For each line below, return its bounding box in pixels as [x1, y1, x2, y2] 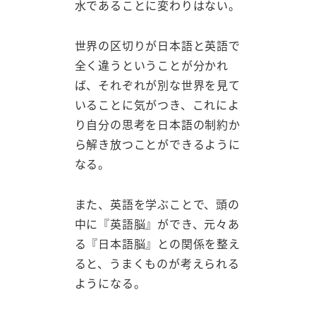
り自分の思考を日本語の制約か [74, 115, 241, 133]
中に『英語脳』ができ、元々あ [74, 214, 240, 232]
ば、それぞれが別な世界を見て [74, 75, 241, 93]
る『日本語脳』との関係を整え [74, 234, 241, 252]
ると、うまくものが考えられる [74, 254, 240, 272]
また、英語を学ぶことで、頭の [74, 195, 240, 212]
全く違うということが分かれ [74, 56, 229, 73]
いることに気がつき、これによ [74, 95, 240, 113]
